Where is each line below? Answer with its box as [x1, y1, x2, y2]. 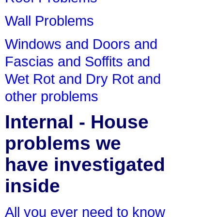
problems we [5, 133, 121, 154]
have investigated [5, 154, 165, 175]
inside [5, 175, 60, 197]
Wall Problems [5, 13, 94, 29]
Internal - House [5, 111, 149, 133]
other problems [5, 88, 98, 105]
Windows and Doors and [5, 36, 157, 52]
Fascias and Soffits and [5, 53, 150, 70]
